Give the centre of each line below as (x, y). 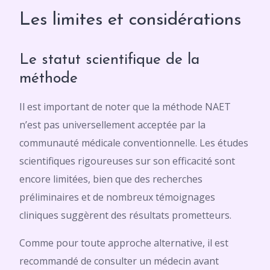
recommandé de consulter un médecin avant (119, 261)
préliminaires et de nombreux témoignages (117, 197)
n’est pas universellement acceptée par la (112, 125)
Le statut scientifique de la (109, 60)
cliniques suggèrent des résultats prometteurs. (125, 215)
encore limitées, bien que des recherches (111, 179)
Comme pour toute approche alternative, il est (124, 243)
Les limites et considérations (130, 20)
